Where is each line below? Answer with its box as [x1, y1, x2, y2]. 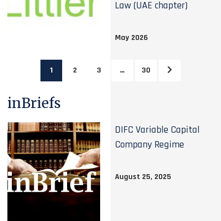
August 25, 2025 [115, 172, 172, 182]
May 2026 [115, 33, 148, 43]
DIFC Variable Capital [115, 123, 200, 136]
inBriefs [7, 94, 61, 112]
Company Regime [115, 138, 184, 151]
